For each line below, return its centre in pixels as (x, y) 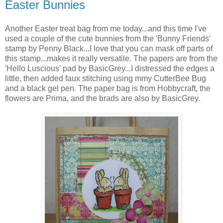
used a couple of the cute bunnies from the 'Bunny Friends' (108, 39)
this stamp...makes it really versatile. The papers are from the (111, 59)
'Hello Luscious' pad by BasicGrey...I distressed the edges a (110, 69)
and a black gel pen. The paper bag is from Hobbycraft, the (108, 89)
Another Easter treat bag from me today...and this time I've (106, 29)
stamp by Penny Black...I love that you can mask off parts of (109, 49)
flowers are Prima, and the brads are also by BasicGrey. (103, 99)
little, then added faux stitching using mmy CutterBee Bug (106, 79)
